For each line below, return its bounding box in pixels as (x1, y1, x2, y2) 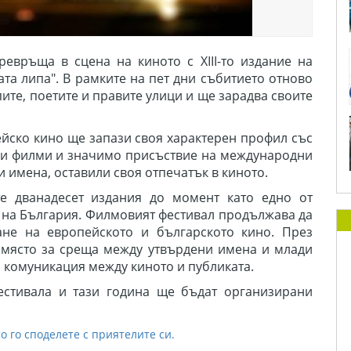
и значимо (52, 147, 126, 164)
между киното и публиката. (89, 258, 254, 275)
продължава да (218, 206, 313, 223)
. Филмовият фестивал (78, 206, 219, 223)
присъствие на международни (125, 147, 313, 164)
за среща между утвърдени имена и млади (36, 241, 313, 258)
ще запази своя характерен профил (67, 129, 292, 147)
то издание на (220, 52, 313, 70)
